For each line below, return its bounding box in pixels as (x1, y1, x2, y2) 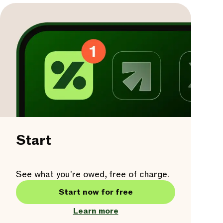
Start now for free (58, 187, 133, 198)
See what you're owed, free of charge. (16, 169, 169, 180)
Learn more (73, 206, 118, 217)
